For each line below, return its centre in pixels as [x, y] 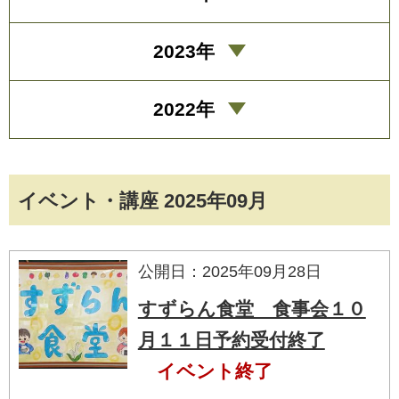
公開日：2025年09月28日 [229, 271]
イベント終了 [214, 370]
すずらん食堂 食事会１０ [252, 308]
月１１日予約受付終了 [231, 339]
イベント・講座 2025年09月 [142, 200]
